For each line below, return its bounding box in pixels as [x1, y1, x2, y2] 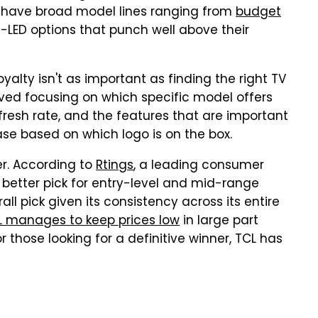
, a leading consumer [133, 156, 264, 176]
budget [236, 3, 281, 23]
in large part [180, 212, 258, 231]
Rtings [96, 156, 133, 176]
